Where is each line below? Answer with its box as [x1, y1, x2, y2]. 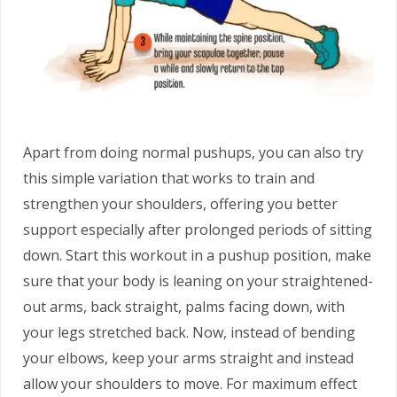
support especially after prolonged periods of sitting [23, 219, 372, 239]
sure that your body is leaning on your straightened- [23, 270, 373, 291]
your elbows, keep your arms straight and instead [23, 347, 354, 368]
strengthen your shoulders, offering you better [23, 193, 338, 214]
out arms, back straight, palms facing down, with [23, 296, 345, 316]
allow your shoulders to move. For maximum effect [23, 373, 357, 393]
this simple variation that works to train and [23, 167, 315, 188]
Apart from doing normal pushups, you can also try [23, 142, 363, 162]
